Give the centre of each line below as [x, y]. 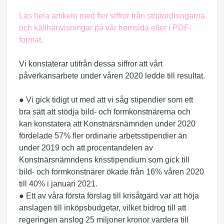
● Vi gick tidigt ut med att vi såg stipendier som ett [106, 100]
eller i [161, 28]
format [30, 40]
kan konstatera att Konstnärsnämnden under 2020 [107, 124]
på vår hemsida [122, 28]
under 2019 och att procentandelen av [86, 148]
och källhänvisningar [57, 28]
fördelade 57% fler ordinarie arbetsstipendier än [103, 136]
